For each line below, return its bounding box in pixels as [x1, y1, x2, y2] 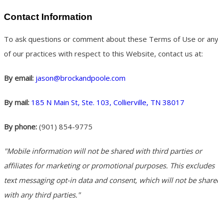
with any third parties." [4, 189, 80, 200]
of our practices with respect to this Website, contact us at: [4, 48, 203, 58]
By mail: [4, 97, 31, 107]
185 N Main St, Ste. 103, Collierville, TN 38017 [31, 97, 184, 107]
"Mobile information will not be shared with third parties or [4, 145, 202, 156]
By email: [4, 73, 36, 83]
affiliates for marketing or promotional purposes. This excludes [4, 160, 215, 170]
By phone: [4, 121, 39, 131]
